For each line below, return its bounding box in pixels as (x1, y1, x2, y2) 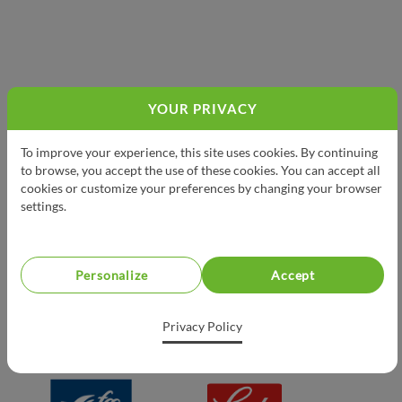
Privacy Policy (162, 318, 242, 334)
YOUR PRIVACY (147, 100, 258, 118)
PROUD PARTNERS (27, 336, 197, 360)
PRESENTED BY (40, 139, 201, 167)
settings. (21, 198, 66, 214)
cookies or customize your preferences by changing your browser (21, 180, 382, 197)
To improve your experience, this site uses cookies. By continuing (21, 144, 378, 161)
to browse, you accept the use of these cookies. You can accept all (21, 162, 380, 179)
